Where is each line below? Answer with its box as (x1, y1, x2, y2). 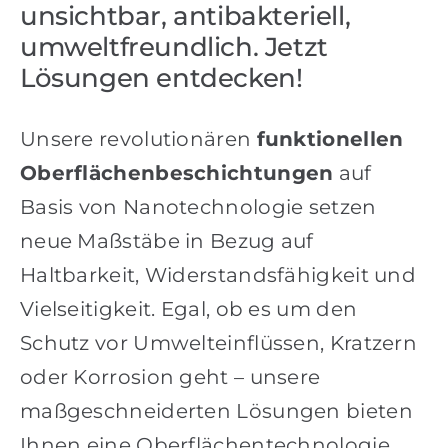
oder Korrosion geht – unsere (19, 365, 321, 390)
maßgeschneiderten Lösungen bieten (19, 399, 413, 424)
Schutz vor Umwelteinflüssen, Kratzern (19, 331, 418, 356)
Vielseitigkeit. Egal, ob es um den (19, 297, 358, 322)
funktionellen (256, 127, 404, 152)
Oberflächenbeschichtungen (19, 161, 334, 186)
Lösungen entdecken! (19, 61, 303, 95)
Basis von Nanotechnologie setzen (19, 195, 377, 220)
